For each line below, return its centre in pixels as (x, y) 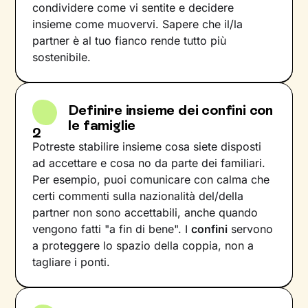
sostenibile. (62, 57)
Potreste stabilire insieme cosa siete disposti (147, 146)
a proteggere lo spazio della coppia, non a (143, 245)
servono (251, 229)
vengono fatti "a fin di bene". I (112, 229)
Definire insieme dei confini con (170, 110)
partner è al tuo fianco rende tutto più (130, 41)
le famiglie (102, 125)
